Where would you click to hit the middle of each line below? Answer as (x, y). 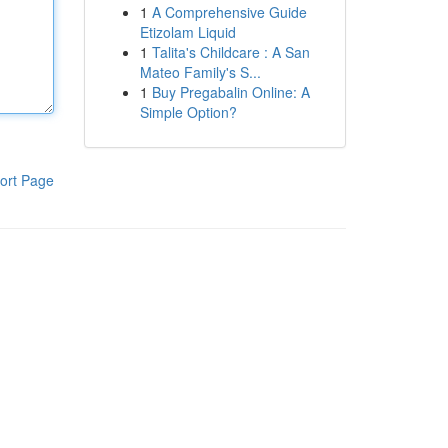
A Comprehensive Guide (229, 12)
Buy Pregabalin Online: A (230, 92)
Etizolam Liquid (187, 32)
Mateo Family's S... (200, 72)
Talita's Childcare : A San (230, 52)
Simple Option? (188, 112)
